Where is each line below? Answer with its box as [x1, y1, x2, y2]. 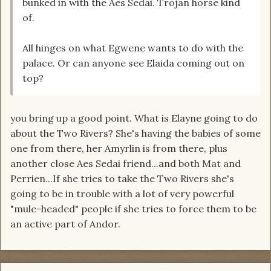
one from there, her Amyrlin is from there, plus [10, 142, 227, 155]
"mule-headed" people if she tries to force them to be [10, 203, 256, 215]
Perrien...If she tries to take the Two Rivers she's [10, 172, 234, 185]
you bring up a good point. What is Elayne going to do [10, 112, 258, 125]
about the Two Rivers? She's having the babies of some [10, 127, 261, 140]
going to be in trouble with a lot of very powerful [10, 188, 234, 200]
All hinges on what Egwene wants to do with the [22, 42, 243, 54]
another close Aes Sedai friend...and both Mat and [10, 157, 241, 170]
